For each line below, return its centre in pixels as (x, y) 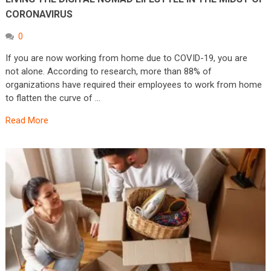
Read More (27, 120)
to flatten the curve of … (53, 98)
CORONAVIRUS (39, 14)
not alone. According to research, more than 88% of (108, 71)
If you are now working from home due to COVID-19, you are (126, 58)
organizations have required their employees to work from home (133, 84)
